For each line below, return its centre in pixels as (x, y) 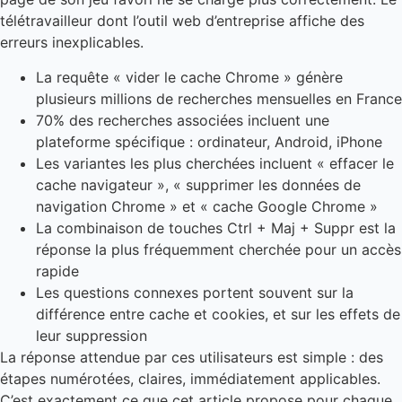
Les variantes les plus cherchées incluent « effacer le (215, 163)
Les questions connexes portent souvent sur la (195, 292)
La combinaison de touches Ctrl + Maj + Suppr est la (216, 227)
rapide (57, 271)
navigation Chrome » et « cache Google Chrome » (207, 206)
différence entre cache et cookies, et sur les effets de (218, 314)
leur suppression (92, 335)
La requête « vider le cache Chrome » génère (189, 77)
